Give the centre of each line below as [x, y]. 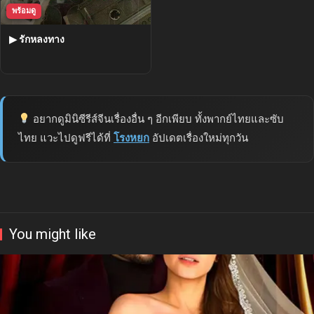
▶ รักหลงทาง [37, 39]
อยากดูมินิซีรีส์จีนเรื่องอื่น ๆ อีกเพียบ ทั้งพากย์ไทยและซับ [157, 119]
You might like [53, 234]
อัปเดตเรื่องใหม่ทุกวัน [199, 138]
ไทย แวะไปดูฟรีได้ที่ [66, 138]
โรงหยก [131, 138]
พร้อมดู [24, 11]
